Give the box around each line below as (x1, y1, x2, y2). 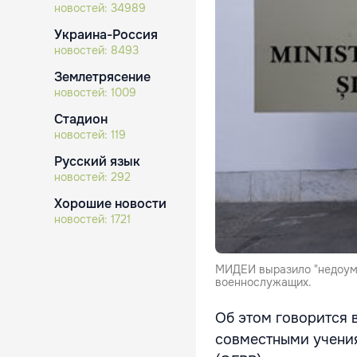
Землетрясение (54, 69, 151, 85)
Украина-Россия (54, 26, 158, 43)
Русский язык (54, 153, 140, 170)
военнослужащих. (215, 274, 312, 289)
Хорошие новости (54, 195, 167, 212)
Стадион (54, 111, 108, 127)
